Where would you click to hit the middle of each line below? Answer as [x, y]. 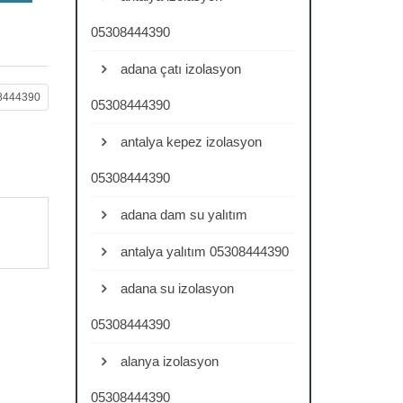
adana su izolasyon [175, 288]
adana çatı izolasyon [179, 69]
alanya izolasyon [167, 361]
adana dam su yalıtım [182, 215]
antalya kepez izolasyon [189, 142]
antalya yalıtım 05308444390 [202, 251]
